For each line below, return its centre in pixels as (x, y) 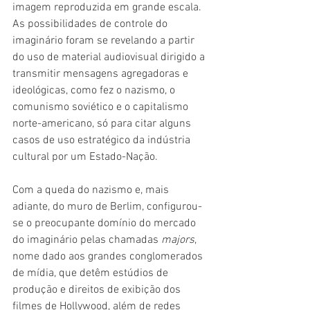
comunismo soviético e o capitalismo (102, 107)
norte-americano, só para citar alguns (103, 124)
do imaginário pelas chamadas (87, 240)
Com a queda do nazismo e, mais (92, 190)
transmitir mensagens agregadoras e (102, 74)
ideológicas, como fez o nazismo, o (95, 91)
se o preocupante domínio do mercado (106, 224)
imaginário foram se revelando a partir (105, 41)
